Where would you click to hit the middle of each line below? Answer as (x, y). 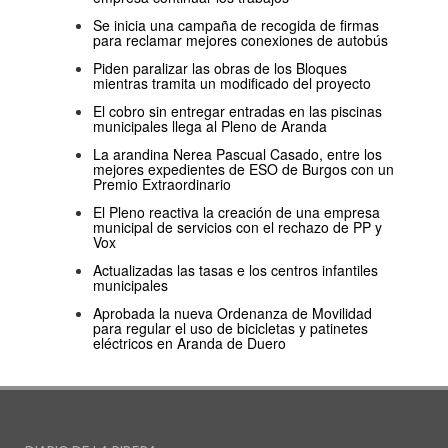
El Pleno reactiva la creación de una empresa (236, 212)
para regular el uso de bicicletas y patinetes (230, 328)
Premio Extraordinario (162, 184)
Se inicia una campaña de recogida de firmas (236, 25)
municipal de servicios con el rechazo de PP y (237, 227)
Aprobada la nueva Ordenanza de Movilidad (232, 313)
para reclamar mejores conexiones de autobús (240, 40)
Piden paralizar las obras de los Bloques (220, 68)
